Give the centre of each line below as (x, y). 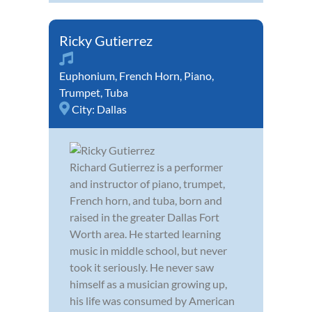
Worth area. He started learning (145, 234)
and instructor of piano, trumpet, (147, 184)
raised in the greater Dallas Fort (145, 217)
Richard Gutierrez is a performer (146, 167)
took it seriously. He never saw (142, 267)
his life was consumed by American (152, 301)
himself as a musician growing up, (148, 284)
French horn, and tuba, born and (146, 201)
